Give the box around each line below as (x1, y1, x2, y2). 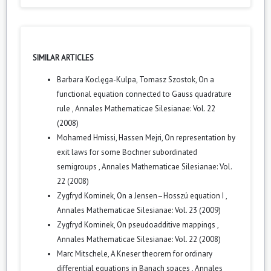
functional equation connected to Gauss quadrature (57, 88, 232, 99)
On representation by (165, 132, 235, 143)
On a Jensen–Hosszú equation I (117, 190, 226, 201)
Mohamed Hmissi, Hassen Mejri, (57, 132, 165, 143)
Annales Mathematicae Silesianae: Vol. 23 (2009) (57, 204, 221, 215)
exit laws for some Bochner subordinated (57, 146, 197, 157)
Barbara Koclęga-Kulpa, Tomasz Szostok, (57, 74, 198, 85)
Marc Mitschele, (57, 248, 111, 259)
